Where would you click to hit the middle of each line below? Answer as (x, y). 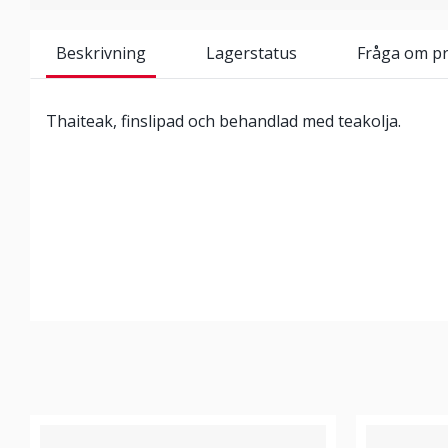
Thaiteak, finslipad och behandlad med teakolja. (223, 121)
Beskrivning (101, 53)
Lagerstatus (251, 53)
